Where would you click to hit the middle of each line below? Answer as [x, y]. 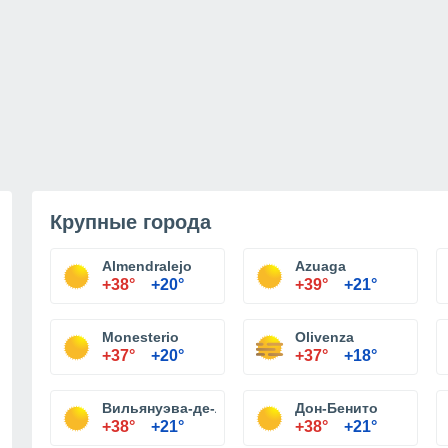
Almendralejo [147, 266]
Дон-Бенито [336, 408]
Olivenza [324, 337]
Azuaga [320, 266]
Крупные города [130, 222]
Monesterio [140, 337]
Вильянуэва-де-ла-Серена [195, 408]
